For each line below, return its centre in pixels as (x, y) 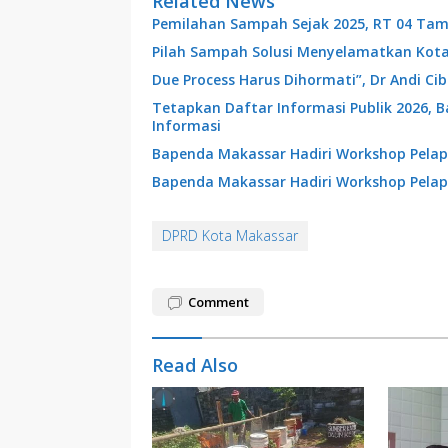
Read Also (195, 364)
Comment (218, 301)
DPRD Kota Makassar (230, 235)
